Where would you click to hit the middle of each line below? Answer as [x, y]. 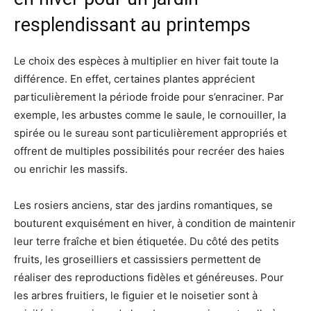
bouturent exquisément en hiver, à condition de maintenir [155, 224]
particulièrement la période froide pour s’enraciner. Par [149, 97]
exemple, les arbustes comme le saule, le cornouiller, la [150, 115]
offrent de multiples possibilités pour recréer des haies [149, 151]
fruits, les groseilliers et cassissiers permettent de [137, 260]
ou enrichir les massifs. [71, 169]
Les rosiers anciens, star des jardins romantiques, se [143, 205]
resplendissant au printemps [132, 25]
